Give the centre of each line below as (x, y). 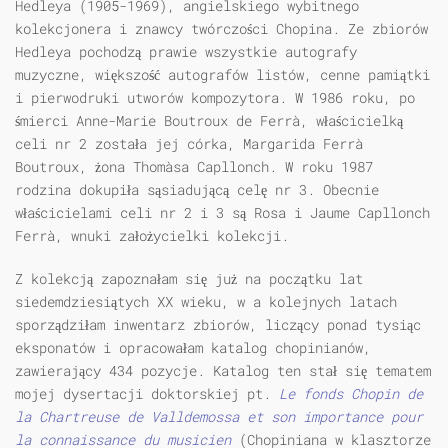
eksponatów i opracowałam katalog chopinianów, (193, 348)
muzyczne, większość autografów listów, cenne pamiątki (222, 75)
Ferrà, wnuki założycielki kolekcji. (152, 236)
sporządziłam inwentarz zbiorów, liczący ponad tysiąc (218, 325)
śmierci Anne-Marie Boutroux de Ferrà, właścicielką (209, 121)
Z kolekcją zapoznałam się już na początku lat (189, 279)
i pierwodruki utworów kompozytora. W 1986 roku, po (215, 98)
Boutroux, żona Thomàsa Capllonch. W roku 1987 (194, 167)
